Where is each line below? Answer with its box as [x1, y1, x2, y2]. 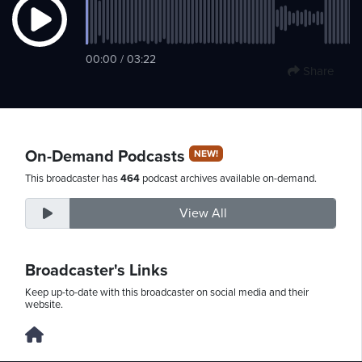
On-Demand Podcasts [25, 146, 189, 166]
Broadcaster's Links [25, 260, 168, 280]
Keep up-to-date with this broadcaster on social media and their [25, 285, 309, 299]
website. [25, 297, 63, 311]
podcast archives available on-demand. [140, 171, 317, 185]
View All [179, 204, 227, 221]
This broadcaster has [25, 171, 120, 185]
